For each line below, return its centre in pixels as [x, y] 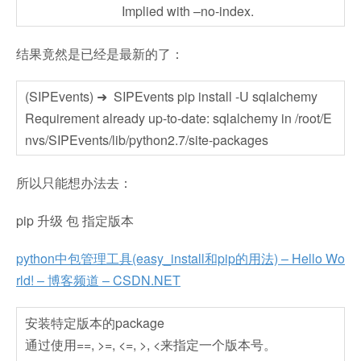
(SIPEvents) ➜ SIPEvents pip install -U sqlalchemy [178, 96]
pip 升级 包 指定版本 [75, 220]
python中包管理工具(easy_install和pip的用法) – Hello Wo [180, 258]
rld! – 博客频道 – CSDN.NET [98, 280]
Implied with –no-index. [139, 11]
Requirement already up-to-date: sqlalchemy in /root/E [178, 118]
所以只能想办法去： [74, 183]
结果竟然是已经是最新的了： [100, 54]
